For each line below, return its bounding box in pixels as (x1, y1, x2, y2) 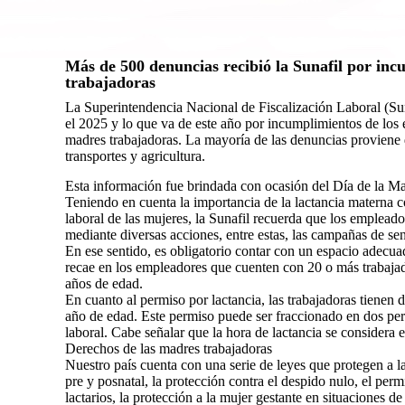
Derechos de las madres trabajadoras (65, 341, 272, 356)
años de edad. (65, 276, 143, 291)
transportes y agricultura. (65, 148, 205, 164)
